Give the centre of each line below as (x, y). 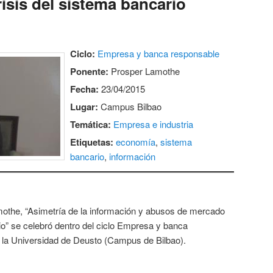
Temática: (91, 124)
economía (136, 141)
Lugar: (84, 106)
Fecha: (85, 89)
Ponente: (90, 71)
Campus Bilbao (130, 106)
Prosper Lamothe (144, 71)
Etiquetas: (92, 142)
